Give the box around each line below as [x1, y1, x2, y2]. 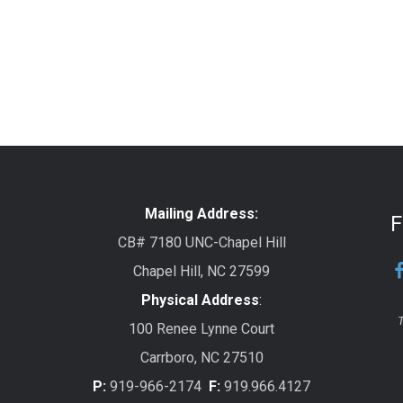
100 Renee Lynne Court [129, 319, 274, 337]
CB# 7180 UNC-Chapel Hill [117, 233, 286, 251]
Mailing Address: [145, 204, 258, 222]
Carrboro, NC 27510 [139, 348, 264, 366]
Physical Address [141, 291, 259, 309]
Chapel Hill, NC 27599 [133, 262, 270, 280]
